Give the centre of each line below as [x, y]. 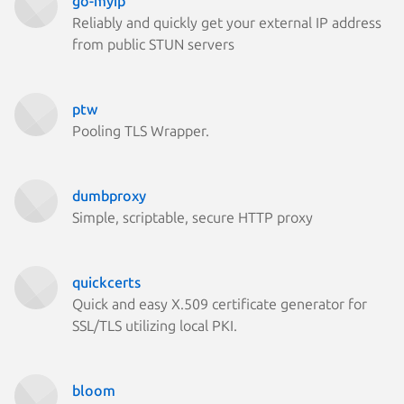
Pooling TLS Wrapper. [141, 130]
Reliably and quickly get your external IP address [227, 22]
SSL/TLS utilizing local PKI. [155, 325]
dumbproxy [109, 195]
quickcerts [106, 282]
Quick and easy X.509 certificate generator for [220, 303]
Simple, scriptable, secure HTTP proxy [193, 217]
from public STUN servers [153, 44]
